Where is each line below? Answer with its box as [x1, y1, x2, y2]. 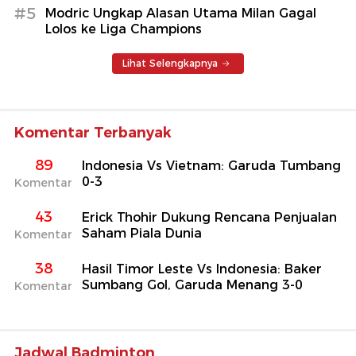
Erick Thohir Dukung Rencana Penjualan [82, 209, 337, 225]
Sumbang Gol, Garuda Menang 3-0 [82, 277, 303, 292]
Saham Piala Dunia [82, 225, 202, 241]
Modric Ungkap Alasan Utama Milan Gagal [45, 5, 316, 21]
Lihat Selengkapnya [122, 56, 218, 69]
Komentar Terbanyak [14, 123, 172, 141]
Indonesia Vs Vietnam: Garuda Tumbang [82, 157, 341, 173]
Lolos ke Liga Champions [45, 21, 202, 37]
